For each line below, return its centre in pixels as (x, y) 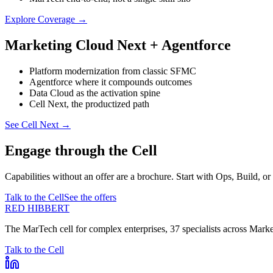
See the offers (90, 197)
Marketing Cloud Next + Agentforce (118, 45)
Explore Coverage (40, 19)
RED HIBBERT (37, 208)
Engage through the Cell (81, 150)
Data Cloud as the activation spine (95, 93)
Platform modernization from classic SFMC (113, 71)
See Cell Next (32, 124)
